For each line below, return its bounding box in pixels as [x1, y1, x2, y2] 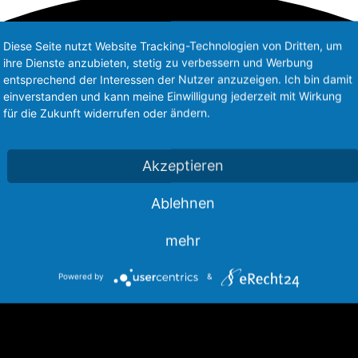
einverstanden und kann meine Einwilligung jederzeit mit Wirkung [3, 89, 342, 102]
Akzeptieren [142, 157, 224, 173]
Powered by [58, 271, 105, 281]
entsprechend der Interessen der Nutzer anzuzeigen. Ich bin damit [3, 72, 352, 86]
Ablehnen [151, 194, 215, 211]
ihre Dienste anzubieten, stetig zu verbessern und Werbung [3, 55, 313, 69]
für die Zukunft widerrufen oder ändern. [3, 105, 210, 119]
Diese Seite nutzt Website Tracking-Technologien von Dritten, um [3, 38, 342, 52]
